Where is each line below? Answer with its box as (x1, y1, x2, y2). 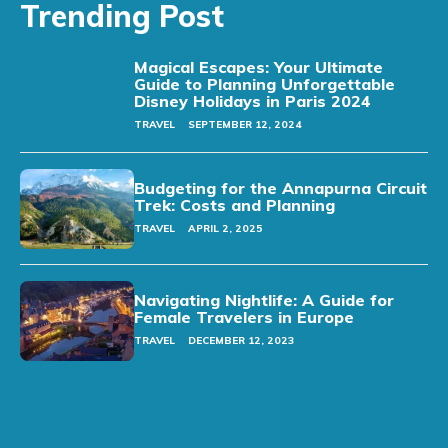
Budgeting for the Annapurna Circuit (134, 177, 428, 198)
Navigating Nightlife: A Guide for (134, 289, 395, 310)
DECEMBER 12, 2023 (188, 333, 295, 347)
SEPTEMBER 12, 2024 (188, 118, 303, 132)
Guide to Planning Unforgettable (134, 74, 396, 95)
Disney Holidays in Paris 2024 (134, 91, 372, 112)
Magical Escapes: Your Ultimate (134, 57, 384, 78)
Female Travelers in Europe (134, 306, 355, 327)
